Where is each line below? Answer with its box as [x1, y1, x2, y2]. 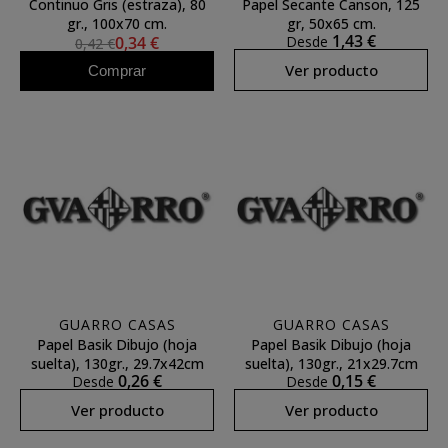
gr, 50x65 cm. [286, 14, 376, 33]
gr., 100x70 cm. [67, 14, 167, 33]
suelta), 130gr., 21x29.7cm [244, 354, 418, 373]
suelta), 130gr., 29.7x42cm [30, 354, 204, 373]
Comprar [88, 62, 146, 79]
